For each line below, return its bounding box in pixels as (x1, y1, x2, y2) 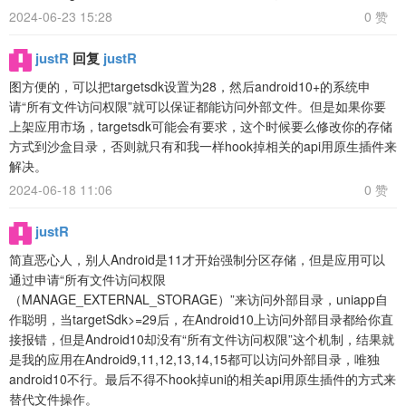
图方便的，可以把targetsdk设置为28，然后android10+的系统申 (9, 77, 371, 96)
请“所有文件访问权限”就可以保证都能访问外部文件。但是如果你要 (9, 97, 386, 116)
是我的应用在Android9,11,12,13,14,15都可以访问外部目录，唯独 (9, 350, 380, 369)
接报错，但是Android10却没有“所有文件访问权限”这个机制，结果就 (9, 330, 394, 349)
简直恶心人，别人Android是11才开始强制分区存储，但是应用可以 (9, 250, 385, 269)
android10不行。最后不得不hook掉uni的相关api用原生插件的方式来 (9, 370, 396, 389)
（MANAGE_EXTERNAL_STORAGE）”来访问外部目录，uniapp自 (9, 290, 388, 309)
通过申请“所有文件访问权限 (9, 270, 166, 289)
